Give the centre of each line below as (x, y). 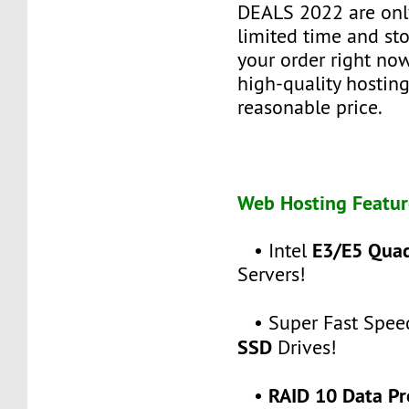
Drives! (305, 347)
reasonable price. (310, 107)
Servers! (272, 274)
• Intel (275, 250)
